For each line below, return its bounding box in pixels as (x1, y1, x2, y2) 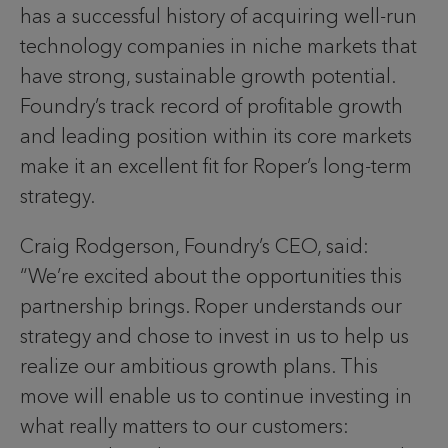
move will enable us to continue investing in (20, 383, 412, 408)
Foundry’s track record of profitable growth (20, 93, 403, 118)
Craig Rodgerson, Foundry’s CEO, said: (20, 233, 369, 258)
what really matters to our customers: (20, 413, 349, 438)
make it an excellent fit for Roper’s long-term (20, 153, 412, 178)
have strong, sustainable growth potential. (20, 63, 395, 88)
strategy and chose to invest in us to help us (20, 323, 409, 348)
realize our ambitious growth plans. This (20, 353, 378, 378)
